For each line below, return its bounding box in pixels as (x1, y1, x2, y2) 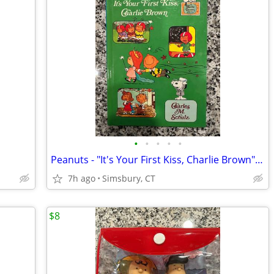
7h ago (68, 172, 95, 184)
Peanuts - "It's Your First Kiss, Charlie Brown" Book (255, 153, 263, 166)
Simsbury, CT (102, 172, 155, 184)
